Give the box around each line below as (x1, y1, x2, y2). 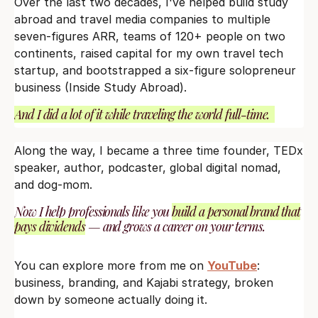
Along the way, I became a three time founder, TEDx (14, 143, 303, 158)
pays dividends (14, 217, 85, 235)
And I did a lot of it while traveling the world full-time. (14, 105, 275, 123)
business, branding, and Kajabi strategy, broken (14, 275, 273, 290)
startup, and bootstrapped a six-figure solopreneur (14, 62, 296, 77)
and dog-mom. (14, 177, 92, 192)
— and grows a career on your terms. (84, 217, 265, 235)
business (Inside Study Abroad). (14, 79, 187, 94)
